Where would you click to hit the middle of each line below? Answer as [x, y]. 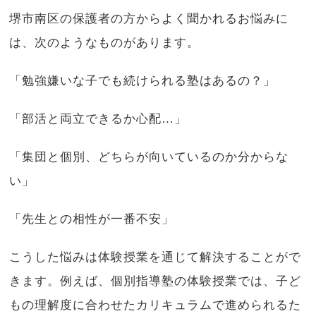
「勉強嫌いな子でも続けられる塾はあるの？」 [143, 80]
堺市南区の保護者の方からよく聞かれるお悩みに [149, 18]
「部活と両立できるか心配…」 [98, 119]
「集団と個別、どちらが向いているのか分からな [149, 157]
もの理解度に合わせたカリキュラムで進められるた [156, 305]
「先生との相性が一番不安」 [92, 219]
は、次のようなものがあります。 [105, 42]
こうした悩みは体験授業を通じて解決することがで [156, 257]
